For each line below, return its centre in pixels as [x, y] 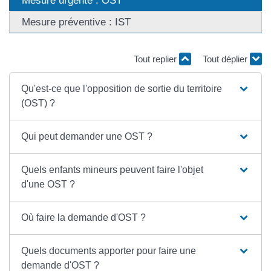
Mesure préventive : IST [76, 22]
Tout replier [156, 59]
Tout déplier [226, 59]
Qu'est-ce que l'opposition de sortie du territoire [122, 88]
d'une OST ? [48, 184]
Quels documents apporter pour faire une [109, 250]
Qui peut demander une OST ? [87, 136]
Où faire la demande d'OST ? [84, 217]
